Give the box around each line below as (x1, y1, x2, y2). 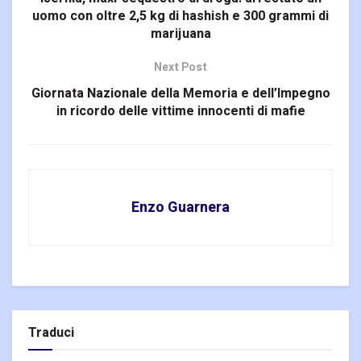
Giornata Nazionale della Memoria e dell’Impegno (31, 84, 330, 104)
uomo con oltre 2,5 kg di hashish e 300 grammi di (32, 6, 329, 27)
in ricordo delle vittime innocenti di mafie (56, 102, 305, 122)
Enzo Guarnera (131, 197, 230, 219)
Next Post (154, 59, 207, 77)
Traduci (28, 323, 74, 343)
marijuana (150, 24, 211, 44)
